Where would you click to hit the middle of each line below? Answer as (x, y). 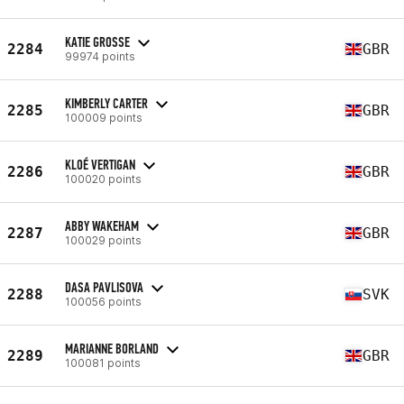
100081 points (103, 363)
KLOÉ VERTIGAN (100, 164)
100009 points (104, 117)
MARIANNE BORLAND (112, 348)
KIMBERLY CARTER (106, 103)
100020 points (103, 179)
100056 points (103, 301)
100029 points (103, 240)
